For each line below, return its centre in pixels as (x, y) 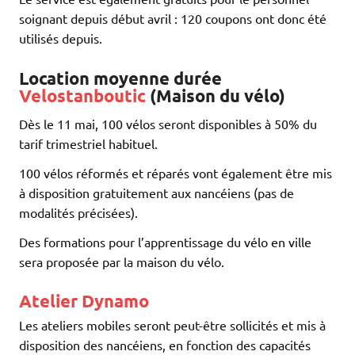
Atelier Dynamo (84, 301)
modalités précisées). (78, 212)
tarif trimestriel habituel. (88, 143)
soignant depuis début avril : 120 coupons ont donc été (173, 18)
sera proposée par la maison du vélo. (122, 261)
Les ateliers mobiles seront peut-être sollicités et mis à (172, 325)
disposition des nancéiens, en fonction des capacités (165, 345)
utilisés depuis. (61, 38)
